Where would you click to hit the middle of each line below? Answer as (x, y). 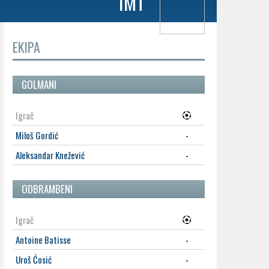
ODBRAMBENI (47, 189)
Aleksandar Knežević (50, 155)
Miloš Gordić (37, 135)
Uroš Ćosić (34, 259)
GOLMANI (39, 84)
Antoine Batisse (43, 240)
